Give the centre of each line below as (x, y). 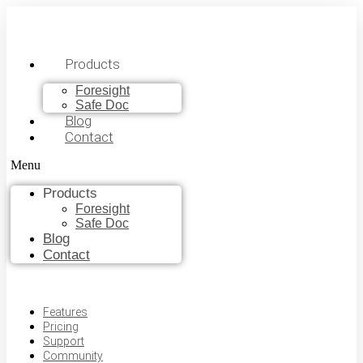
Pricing (61, 327)
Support (64, 341)
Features (65, 312)
